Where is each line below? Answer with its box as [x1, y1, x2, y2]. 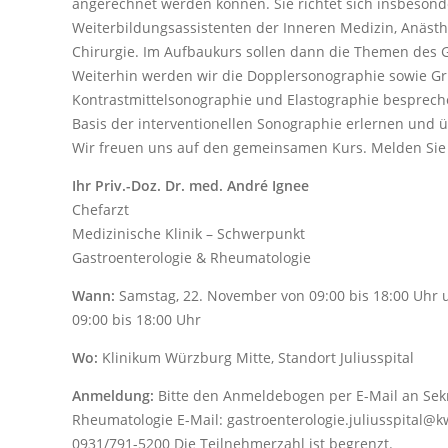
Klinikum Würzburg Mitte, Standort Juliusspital [98, 348, 414, 368]
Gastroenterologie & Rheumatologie [72, 248, 311, 268]
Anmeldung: [72, 386, 154, 406]
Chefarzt [72, 200, 129, 220]
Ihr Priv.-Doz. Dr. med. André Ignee [72, 176, 309, 196]
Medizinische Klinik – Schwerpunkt [72, 224, 305, 244]
